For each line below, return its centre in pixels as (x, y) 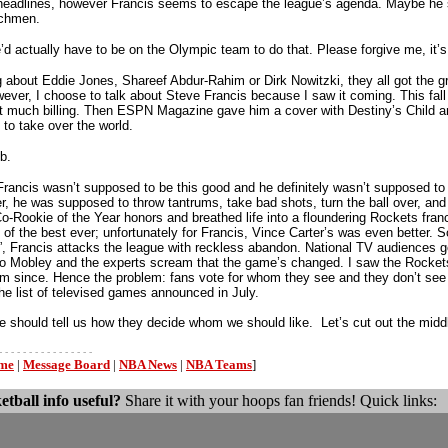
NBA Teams (219, 364)
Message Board (66, 364)
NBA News (148, 364)
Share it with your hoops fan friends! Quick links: (279, 400)
